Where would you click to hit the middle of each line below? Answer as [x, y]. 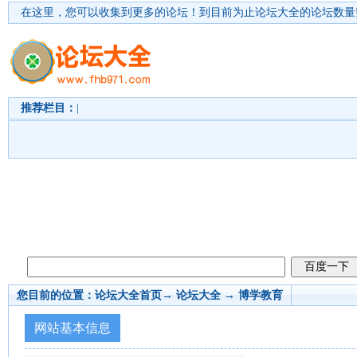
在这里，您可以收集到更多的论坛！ [110, 12]
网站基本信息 [73, 328]
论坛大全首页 [128, 295]
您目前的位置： [56, 295]
